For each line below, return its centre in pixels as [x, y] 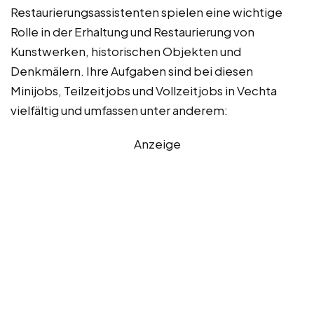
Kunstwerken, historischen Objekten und [126, 51]
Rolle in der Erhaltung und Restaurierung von [132, 31]
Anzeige [157, 143]
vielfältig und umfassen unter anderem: [119, 110]
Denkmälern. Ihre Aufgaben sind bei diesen [132, 70]
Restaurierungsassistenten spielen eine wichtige [146, 12]
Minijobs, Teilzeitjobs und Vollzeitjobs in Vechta [144, 90]
